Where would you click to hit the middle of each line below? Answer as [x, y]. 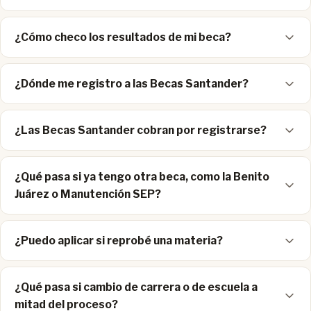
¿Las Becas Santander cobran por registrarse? [141, 131]
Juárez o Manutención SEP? [88, 194]
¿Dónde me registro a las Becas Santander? [132, 84]
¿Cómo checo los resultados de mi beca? [123, 37]
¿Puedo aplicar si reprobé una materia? [119, 241]
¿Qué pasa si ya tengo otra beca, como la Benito [142, 177]
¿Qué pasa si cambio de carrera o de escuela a [136, 287]
